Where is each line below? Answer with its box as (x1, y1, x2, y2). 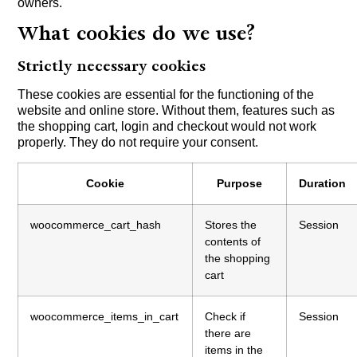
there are (205, 326, 252, 339)
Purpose (217, 176, 263, 190)
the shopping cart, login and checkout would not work (18, 120, 317, 134)
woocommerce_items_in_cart (30, 309, 179, 323)
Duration (299, 176, 347, 190)
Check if (205, 309, 246, 323)
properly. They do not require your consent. (18, 135, 259, 150)
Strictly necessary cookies (18, 56, 206, 76)
